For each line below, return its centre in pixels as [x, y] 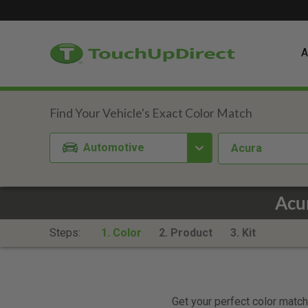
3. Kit [243, 233]
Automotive [114, 147]
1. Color [121, 233]
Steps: [66, 233]
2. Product [186, 233]
